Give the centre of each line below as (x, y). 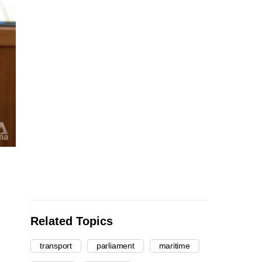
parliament (115, 246)
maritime (174, 246)
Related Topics (72, 221)
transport (56, 246)
